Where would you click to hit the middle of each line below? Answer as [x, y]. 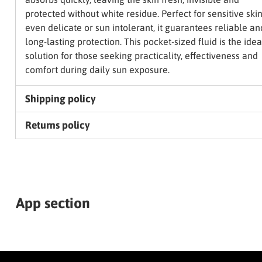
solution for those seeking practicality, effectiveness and [141, 56]
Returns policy [57, 125]
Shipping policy [60, 99]
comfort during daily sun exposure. [97, 70]
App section [53, 203]
